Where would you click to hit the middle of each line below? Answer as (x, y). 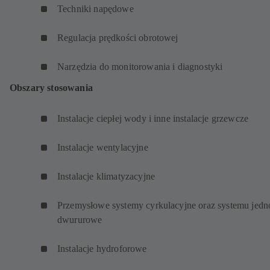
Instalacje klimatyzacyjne (108, 177)
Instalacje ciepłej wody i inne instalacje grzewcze (154, 119)
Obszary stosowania (51, 88)
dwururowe (82, 220)
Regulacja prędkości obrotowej (119, 38)
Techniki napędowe (97, 9)
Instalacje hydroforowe (105, 249)
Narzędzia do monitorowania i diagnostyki (140, 67)
